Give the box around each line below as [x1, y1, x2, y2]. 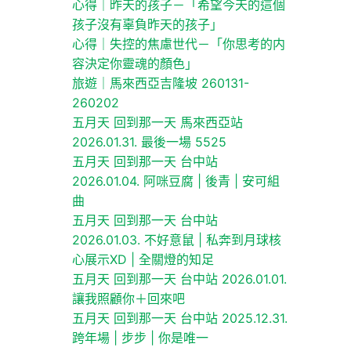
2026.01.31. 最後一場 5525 [71, 134, 226, 150]
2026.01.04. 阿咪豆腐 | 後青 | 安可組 [71, 173, 280, 190]
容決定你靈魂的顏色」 [71, 56, 197, 72]
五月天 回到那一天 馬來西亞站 [71, 114, 243, 131]
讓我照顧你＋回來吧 [71, 291, 185, 307]
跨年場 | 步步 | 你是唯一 [71, 330, 208, 346]
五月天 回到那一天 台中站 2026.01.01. [71, 271, 287, 288]
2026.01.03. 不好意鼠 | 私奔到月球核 [71, 232, 281, 248]
